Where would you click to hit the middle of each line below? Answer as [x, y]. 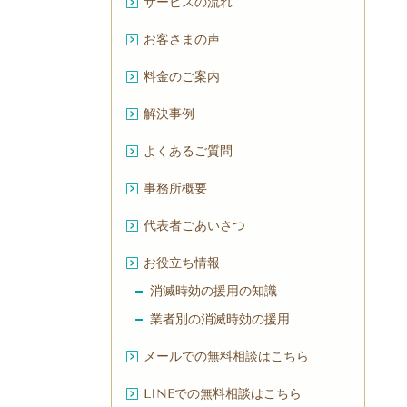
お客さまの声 [182, 40]
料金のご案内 [182, 77]
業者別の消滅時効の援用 [220, 320]
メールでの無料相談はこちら [226, 357]
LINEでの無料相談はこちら [223, 394]
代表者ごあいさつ [194, 226]
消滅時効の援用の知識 [213, 292]
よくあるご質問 [188, 152]
